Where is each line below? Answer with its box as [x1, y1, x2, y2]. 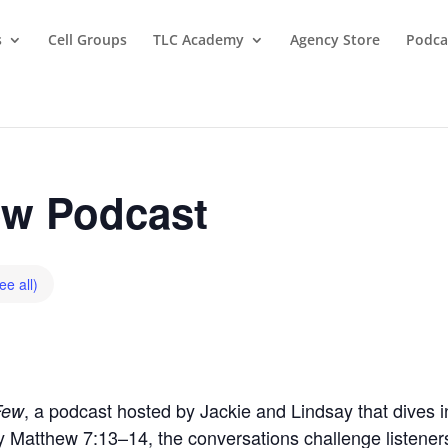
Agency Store [290, 30, 380, 49]
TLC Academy [153, 30, 244, 49]
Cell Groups [48, 30, 127, 49]
